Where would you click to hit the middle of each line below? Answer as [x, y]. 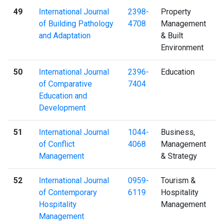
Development [62, 108]
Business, [178, 132]
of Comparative [65, 84]
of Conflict [57, 144]
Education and [63, 96]
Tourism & [178, 180]
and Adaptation [65, 35]
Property [176, 11]
